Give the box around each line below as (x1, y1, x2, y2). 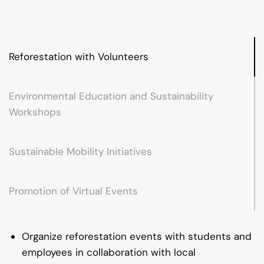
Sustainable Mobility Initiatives (9, 145, 152, 159)
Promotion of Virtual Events (9, 184, 138, 198)
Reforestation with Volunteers (9, 50, 148, 64)
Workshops (9, 105, 61, 119)
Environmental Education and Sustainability (9, 90, 213, 103)
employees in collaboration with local (22, 246, 196, 259)
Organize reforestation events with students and (22, 230, 252, 243)
